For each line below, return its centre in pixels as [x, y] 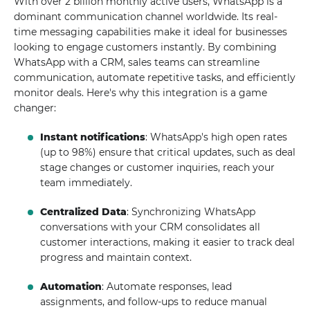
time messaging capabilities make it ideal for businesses [151, 32]
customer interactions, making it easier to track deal [168, 242]
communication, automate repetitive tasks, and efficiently [155, 77]
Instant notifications [93, 137]
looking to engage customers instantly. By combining [145, 47]
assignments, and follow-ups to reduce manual [154, 302]
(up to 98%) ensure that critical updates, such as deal [168, 152]
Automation [71, 286]
